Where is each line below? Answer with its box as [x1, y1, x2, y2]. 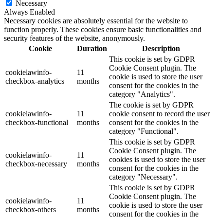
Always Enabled [4, 7, 55, 16]
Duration [77, 44, 107, 53]
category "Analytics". [109, 90, 175, 98]
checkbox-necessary [5, 159, 67, 168]
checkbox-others [5, 205, 56, 214]
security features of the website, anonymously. [4, 34, 145, 42]
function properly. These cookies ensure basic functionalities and [4, 25, 201, 34]
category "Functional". [109, 127, 179, 135]
